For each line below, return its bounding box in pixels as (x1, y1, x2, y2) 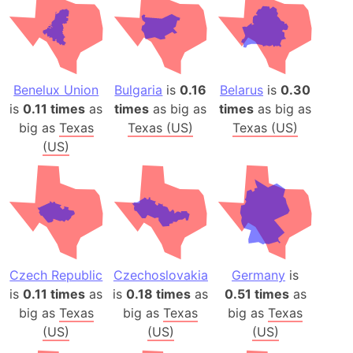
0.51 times (224, 285, 289, 302)
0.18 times (126, 285, 191, 302)
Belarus (220, 81, 264, 98)
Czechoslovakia (113, 266, 208, 283)
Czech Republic (9, 266, 103, 283)
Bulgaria (114, 81, 163, 98)
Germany (232, 266, 286, 283)
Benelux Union (13, 81, 99, 98)
